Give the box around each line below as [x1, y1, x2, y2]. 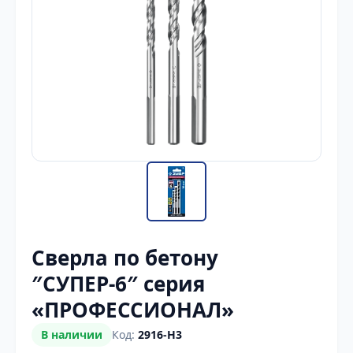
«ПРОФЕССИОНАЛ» [32, 295, 234, 324]
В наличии [41, 327, 102, 342]
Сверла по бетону [32, 243, 218, 272]
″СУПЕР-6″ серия [32, 269, 205, 298]
